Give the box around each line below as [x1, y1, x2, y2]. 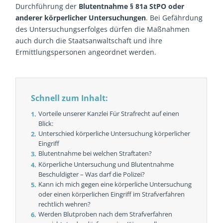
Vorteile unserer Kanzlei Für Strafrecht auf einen [38, 109, 180, 118]
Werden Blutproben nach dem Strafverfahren [38, 210, 173, 219]
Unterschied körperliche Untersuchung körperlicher [38, 129, 191, 138]
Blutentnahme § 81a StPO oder [79, 1, 185, 11]
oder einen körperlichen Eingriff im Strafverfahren [38, 190, 185, 199]
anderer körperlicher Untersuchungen [15, 13, 146, 23]
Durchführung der [15, 1, 79, 11]
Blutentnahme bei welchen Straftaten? [38, 149, 152, 158]
